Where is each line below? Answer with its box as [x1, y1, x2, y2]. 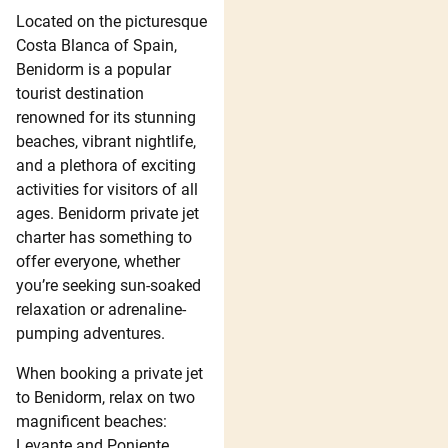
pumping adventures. [16, 323, 165, 343]
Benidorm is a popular [16, 59, 171, 79]
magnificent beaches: [16, 411, 167, 431]
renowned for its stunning [16, 107, 196, 127]
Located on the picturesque [16, 11, 207, 31]
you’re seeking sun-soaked [16, 275, 201, 295]
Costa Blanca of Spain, [16, 35, 177, 55]
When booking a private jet [16, 363, 203, 383]
